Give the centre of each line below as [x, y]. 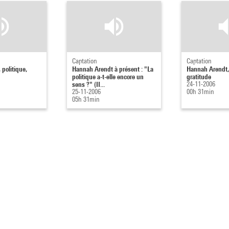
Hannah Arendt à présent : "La [113, 69]
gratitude [199, 76]
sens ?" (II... [88, 84]
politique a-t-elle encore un [108, 76]
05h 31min [86, 99]
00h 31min [200, 91]
